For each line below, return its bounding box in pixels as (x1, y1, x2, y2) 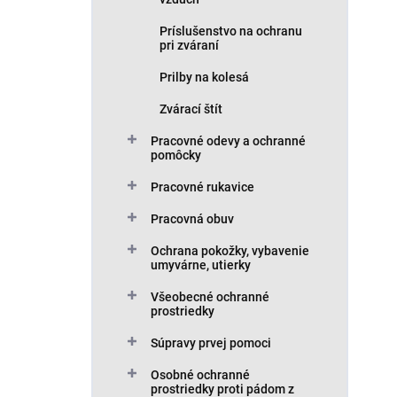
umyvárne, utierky (151, 258, 251, 272)
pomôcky (151, 148, 201, 162)
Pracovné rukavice (151, 180, 254, 194)
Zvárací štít (160, 102, 222, 116)
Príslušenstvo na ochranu (160, 24, 302, 38)
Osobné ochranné (151, 368, 250, 382)
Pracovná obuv (151, 212, 234, 226)
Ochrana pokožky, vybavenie (151, 244, 309, 258)
